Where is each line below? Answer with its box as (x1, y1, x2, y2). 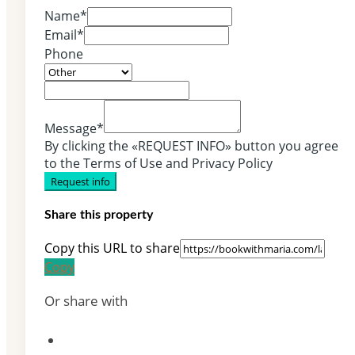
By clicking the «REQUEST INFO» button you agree (44, 136, 338, 155)
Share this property (44, 208, 153, 222)
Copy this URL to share (44, 239, 180, 258)
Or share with (44, 292, 128, 311)
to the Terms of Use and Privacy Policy (44, 154, 273, 172)
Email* (44, 25, 84, 44)
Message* (44, 119, 104, 137)
